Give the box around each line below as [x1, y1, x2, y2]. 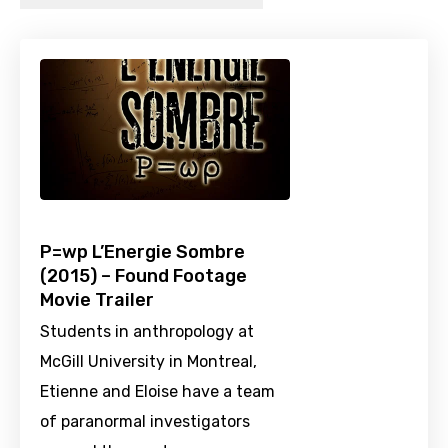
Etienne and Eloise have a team [40, 382, 275, 402]
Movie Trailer [40, 289, 154, 312]
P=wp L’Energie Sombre [40, 241, 245, 264]
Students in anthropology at [40, 322, 254, 342]
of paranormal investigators [40, 412, 250, 432]
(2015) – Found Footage [40, 265, 247, 288]
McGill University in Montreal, [40, 352, 257, 372]
